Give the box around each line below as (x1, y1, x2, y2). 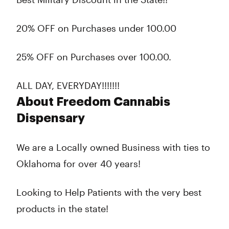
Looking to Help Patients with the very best (16, 187, 201, 198)
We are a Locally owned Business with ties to (16, 142, 210, 153)
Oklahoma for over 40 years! (16, 158, 141, 169)
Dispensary (16, 112, 85, 124)
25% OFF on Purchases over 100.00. (16, 51, 171, 62)
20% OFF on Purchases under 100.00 (16, 22, 176, 34)
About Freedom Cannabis (16, 96, 170, 108)
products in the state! (16, 203, 108, 214)
